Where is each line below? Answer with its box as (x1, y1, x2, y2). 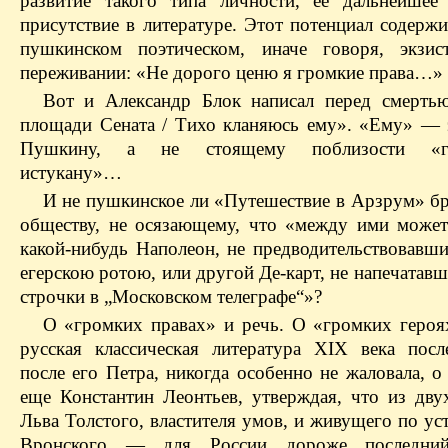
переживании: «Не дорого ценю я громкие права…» (20, 61, 443, 83)
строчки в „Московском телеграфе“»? (20, 285, 322, 307)
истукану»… (20, 161, 122, 183)
